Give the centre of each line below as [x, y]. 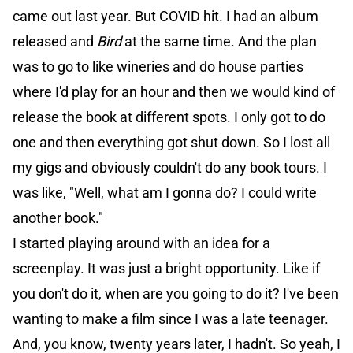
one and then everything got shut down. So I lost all [171, 143]
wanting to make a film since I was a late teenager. [171, 319]
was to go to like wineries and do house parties [158, 67]
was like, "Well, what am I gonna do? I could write [165, 193]
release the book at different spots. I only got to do [169, 117]
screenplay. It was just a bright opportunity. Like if [166, 269]
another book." [58, 218]
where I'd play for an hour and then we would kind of [174, 92]
